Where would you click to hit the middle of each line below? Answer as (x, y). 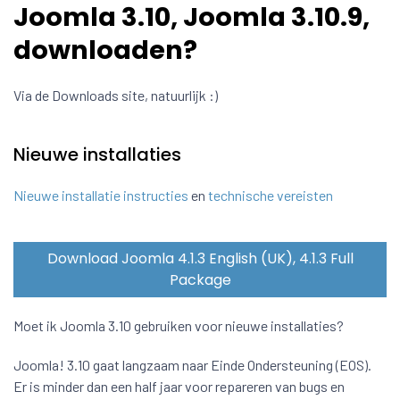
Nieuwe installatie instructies (101, 196)
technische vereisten (271, 196)
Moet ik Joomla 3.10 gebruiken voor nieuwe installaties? (179, 326)
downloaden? (105, 50)
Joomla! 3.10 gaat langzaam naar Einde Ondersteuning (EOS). (192, 365)
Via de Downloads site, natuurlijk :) (116, 96)
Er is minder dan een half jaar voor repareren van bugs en (179, 387)
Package (200, 280)
